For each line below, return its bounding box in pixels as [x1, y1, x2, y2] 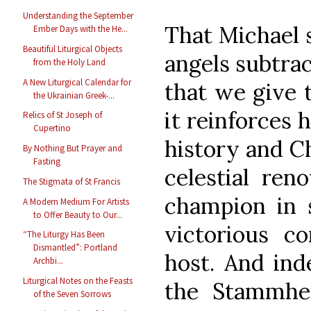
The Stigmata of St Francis [23, 175, 121, 187]
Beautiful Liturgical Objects [23, 42, 123, 55]
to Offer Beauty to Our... [33, 208, 123, 221]
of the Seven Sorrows [33, 288, 112, 301]
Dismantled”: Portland [33, 242, 118, 254]
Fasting [33, 155, 61, 168]
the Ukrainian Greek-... [33, 89, 115, 101]
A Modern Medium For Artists [23, 195, 130, 208]
